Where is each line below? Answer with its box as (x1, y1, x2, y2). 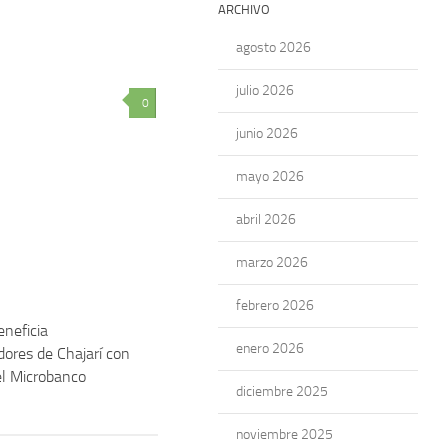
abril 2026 (236, 211, 296, 228)
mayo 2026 (236, 168, 304, 185)
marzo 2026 (236, 254, 308, 271)
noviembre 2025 (236, 426, 333, 443)
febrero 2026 (236, 297, 314, 314)
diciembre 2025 (236, 383, 328, 400)
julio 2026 (236, 82, 294, 99)
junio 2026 (236, 125, 298, 142)
